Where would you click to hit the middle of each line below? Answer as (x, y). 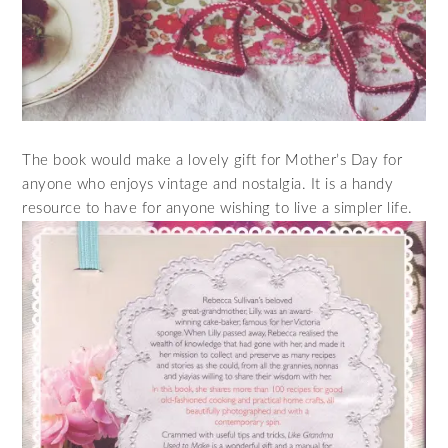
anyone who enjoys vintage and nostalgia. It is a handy (208, 185)
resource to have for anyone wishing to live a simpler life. (217, 209)
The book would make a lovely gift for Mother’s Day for (212, 161)
